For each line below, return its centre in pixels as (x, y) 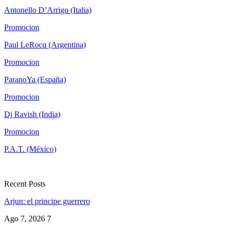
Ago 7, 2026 (25, 219)
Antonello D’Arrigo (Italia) (48, 10)
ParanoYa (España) (35, 80)
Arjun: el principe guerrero (47, 201)
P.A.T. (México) (30, 149)
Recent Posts (25, 184)
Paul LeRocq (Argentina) (45, 45)
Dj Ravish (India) (32, 114)
